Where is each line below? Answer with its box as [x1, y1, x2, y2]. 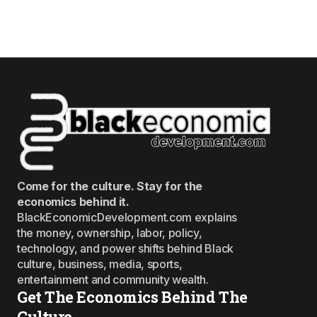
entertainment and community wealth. [17, 272, 209, 287]
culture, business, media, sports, [17, 257, 183, 271]
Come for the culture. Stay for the [17, 179, 203, 193]
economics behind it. [17, 195, 129, 209]
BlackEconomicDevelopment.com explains [17, 210, 238, 224]
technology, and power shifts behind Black [17, 241, 234, 255]
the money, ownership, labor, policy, [17, 226, 202, 240]
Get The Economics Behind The [17, 287, 248, 307]
